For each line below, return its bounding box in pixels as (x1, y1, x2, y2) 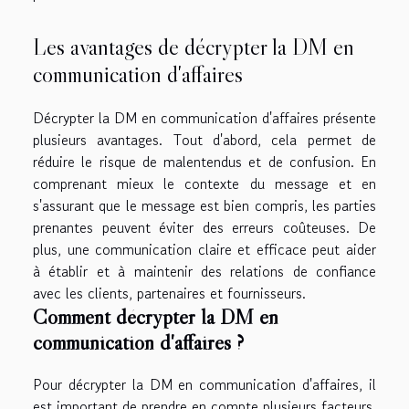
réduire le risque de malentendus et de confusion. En (33, 150, 376, 173)
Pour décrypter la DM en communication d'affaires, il (33, 372, 376, 395)
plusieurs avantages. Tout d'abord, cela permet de (33, 128, 376, 151)
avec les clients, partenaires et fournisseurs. (33, 281, 306, 304)
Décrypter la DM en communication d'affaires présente (33, 106, 376, 129)
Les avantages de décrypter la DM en (33, 32, 354, 61)
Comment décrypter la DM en (33, 302, 278, 330)
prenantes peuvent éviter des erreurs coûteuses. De (33, 215, 376, 238)
